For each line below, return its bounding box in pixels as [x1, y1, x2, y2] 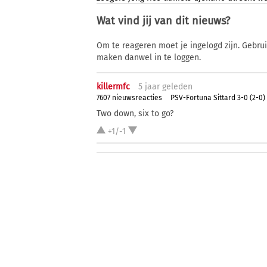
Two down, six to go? [97, 108, 173, 119]
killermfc [97, 81, 130, 92]
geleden [160, 81, 193, 92]
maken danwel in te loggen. [97, 52, 201, 63]
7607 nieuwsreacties [97, 93, 162, 102]
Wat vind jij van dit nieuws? [97, 14, 230, 27]
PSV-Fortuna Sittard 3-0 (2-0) [170, 93, 265, 102]
